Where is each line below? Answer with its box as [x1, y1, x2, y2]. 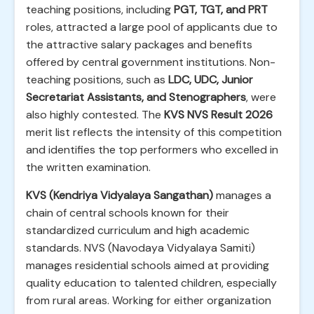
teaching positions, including [26, 2, 174, 17]
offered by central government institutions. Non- [26, 55, 275, 69]
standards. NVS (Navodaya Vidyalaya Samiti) [26, 240, 255, 255]
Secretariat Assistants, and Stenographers [26, 90, 246, 104]
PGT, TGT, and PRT [174, 2, 268, 17]
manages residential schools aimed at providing [26, 258, 269, 273]
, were [246, 90, 276, 104]
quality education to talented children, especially [26, 275, 277, 290]
